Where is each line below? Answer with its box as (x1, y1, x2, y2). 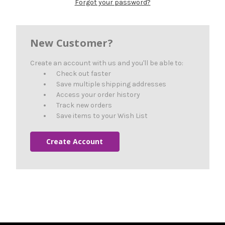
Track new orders (56, 100, 113, 109)
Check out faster (56, 69, 111, 78)
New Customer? (30, 36, 113, 50)
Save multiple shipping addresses (56, 79, 167, 88)
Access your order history (56, 90, 141, 99)
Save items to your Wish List (56, 111, 148, 120)
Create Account (46, 136, 103, 146)
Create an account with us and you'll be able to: (30, 58, 183, 67)
